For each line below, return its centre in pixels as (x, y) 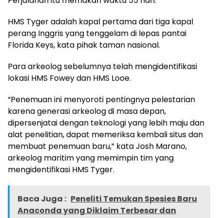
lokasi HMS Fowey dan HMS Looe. (69, 78)
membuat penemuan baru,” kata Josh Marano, (97, 146)
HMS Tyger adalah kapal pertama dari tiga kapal (100, 21)
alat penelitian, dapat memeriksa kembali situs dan (105, 134)
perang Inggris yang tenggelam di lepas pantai (97, 33)
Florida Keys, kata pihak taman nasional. (84, 45)
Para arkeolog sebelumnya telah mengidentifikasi (102, 66)
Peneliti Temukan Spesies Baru (134, 199)
